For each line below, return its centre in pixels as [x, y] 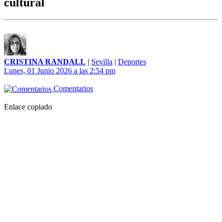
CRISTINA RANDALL [45, 62]
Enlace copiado [28, 107]
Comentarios [72, 89]
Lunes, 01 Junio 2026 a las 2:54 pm [60, 71]
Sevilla [102, 62]
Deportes [132, 62]
